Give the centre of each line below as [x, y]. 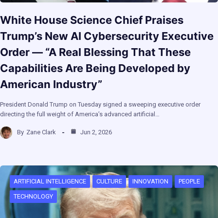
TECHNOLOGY [33, 196]
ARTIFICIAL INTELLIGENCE [50, 181]
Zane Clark [41, 132]
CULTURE [109, 181]
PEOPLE [189, 181]
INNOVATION [150, 181]
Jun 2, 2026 [95, 132]
